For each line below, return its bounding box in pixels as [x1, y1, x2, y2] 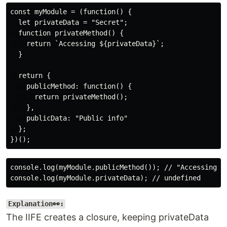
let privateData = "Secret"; [10, 18, 128, 26]
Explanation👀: [8, 200, 64, 208]
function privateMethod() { [10, 28, 124, 37]
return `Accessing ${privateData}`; [10, 39, 164, 48]
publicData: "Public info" [10, 113, 128, 122]
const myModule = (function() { [10, 7, 132, 16]
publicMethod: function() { [10, 82, 132, 90]
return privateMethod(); [10, 92, 128, 101]
